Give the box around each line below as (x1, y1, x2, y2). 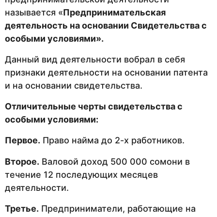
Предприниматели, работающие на (39, 203, 196, 214)
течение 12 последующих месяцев (5, 169, 158, 180)
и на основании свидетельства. (5, 80, 142, 91)
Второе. (5, 156, 39, 167)
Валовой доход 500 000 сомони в (39, 156, 190, 167)
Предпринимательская (63, 7, 166, 17)
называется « (5, 7, 63, 17)
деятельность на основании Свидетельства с (5, 20, 207, 31)
